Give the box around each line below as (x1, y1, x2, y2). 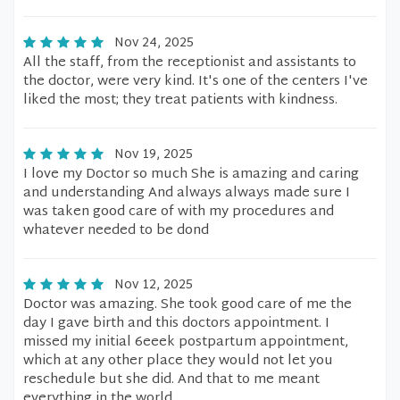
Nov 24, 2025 (114, 32, 194, 54)
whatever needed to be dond (23, 219, 209, 243)
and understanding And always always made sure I (23, 181, 350, 205)
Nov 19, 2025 (114, 144, 193, 166)
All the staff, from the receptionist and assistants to (23, 51, 356, 75)
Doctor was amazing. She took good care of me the (23, 293, 352, 317)
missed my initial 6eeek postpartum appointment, (23, 330, 348, 354)
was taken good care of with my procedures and (23, 200, 334, 224)
